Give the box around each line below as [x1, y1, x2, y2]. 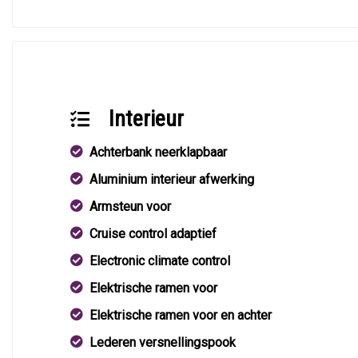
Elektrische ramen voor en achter [89, 308, 272, 323]
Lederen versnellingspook [89, 335, 236, 350]
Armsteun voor [89, 199, 171, 214]
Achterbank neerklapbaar [89, 145, 227, 160]
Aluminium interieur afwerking [89, 172, 254, 187]
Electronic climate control [89, 253, 230, 268]
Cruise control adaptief [89, 226, 217, 241]
